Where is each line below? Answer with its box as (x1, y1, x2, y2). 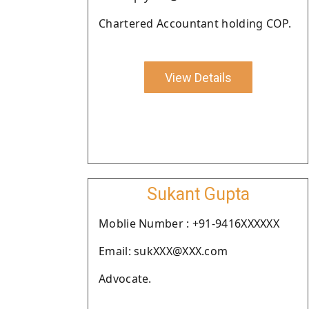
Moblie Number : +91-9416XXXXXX (99, 216, 279, 231)
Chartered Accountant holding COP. (99, 16, 291, 31)
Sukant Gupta (146, 184, 250, 204)
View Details (164, 70, 232, 85)
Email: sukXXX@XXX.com (99, 243, 228, 259)
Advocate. (99, 271, 152, 286)
